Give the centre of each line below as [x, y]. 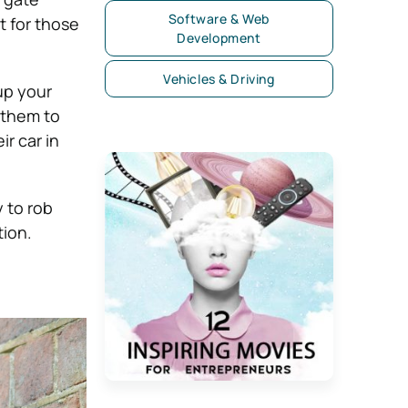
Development [219, 38]
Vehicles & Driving [219, 79]
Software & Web [219, 19]
